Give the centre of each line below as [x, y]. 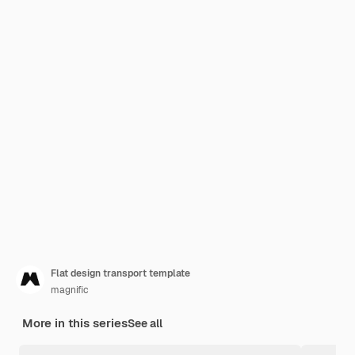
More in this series [75, 323]
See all [145, 323]
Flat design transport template [120, 273]
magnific [70, 290]
